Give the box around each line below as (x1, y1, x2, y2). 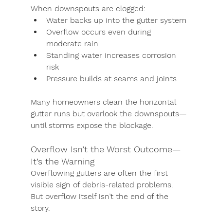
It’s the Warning (30, 156, 94, 166)
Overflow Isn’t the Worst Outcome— (30, 144, 181, 154)
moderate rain (46, 39, 98, 48)
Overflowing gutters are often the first (30, 168, 170, 178)
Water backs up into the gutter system (46, 16, 186, 25)
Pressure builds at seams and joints (46, 74, 177, 83)
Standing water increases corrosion (46, 51, 179, 60)
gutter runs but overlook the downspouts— (30, 109, 187, 118)
